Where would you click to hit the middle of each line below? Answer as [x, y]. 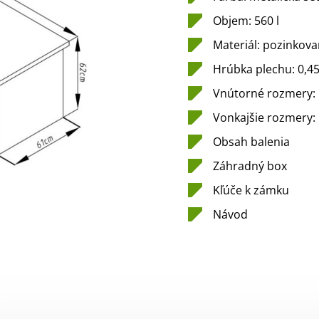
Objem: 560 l [246, 21]
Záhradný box [250, 166]
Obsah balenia [251, 142]
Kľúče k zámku [251, 190]
